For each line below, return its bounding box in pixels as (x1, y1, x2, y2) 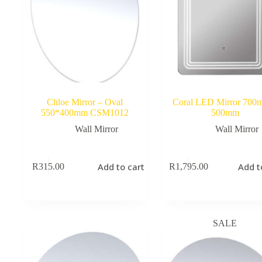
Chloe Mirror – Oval (46, 96, 123, 107)
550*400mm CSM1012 (40, 107, 129, 118)
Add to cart (98, 161, 145, 173)
